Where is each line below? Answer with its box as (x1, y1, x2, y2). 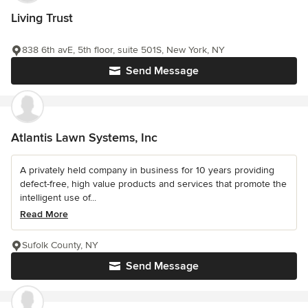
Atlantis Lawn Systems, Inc (11, 130, 157, 146)
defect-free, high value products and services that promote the (20, 178, 287, 190)
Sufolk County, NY (22, 239, 98, 252)
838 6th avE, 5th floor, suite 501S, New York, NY (22, 44, 225, 56)
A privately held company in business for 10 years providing (20, 164, 274, 177)
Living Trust (11, 10, 73, 26)
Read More (20, 208, 68, 221)
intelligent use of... (20, 192, 96, 204)
